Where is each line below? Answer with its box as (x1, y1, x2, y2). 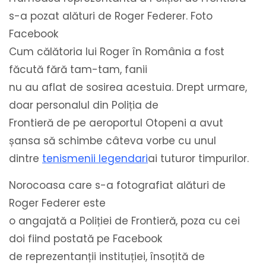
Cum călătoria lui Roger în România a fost (9, 45, 224, 59)
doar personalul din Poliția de (9, 98, 159, 113)
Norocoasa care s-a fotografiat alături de (9, 178, 226, 193)
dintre (9, 151, 42, 166)
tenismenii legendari (42, 151, 148, 166)
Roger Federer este (9, 196, 106, 211)
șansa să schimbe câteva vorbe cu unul (9, 134, 216, 148)
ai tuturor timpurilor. (148, 151, 249, 166)
